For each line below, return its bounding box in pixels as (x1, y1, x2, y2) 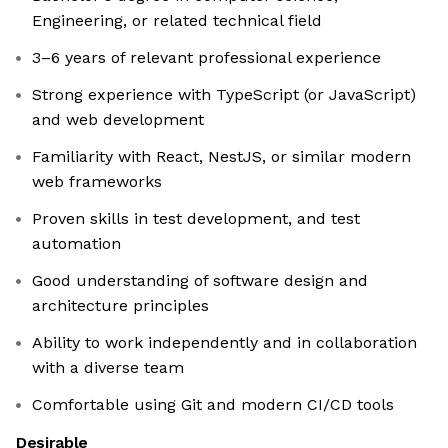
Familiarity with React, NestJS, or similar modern (32, 147, 411, 167)
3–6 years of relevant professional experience (32, 48, 381, 68)
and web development (32, 110, 204, 130)
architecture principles (32, 296, 209, 316)
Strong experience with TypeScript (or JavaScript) (32, 85, 416, 105)
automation (32, 234, 121, 254)
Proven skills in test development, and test (32, 209, 360, 229)
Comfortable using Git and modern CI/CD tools (32, 395, 394, 415)
